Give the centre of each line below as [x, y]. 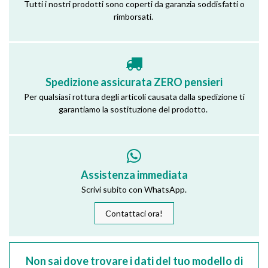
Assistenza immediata [134, 175]
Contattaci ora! [134, 214]
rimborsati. [134, 16]
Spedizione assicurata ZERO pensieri [134, 82]
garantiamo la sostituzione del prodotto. [134, 109]
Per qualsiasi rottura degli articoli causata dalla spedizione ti [134, 96]
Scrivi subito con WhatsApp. [134, 190]
